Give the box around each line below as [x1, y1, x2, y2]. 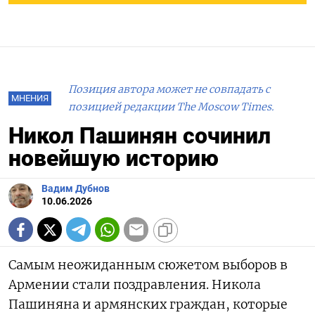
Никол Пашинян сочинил [8, 122, 271, 150]
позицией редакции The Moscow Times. [68, 101, 274, 114]
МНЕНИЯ [11, 93, 49, 104]
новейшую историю [8, 145, 219, 172]
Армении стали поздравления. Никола [8, 277, 261, 293]
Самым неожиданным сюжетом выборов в [8, 257, 288, 274]
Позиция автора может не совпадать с [68, 83, 270, 96]
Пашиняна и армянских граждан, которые [8, 297, 288, 313]
